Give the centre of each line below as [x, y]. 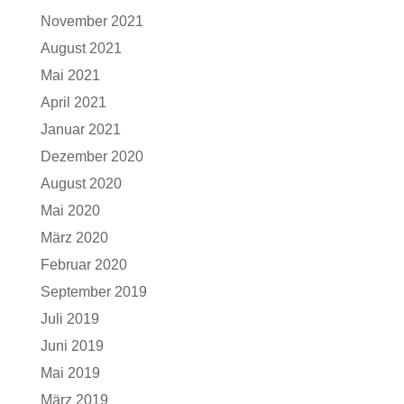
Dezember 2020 [92, 156]
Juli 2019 [69, 319]
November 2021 [92, 21]
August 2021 [81, 48]
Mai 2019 [70, 373]
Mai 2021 [70, 75]
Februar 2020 [83, 265]
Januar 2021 [80, 129]
